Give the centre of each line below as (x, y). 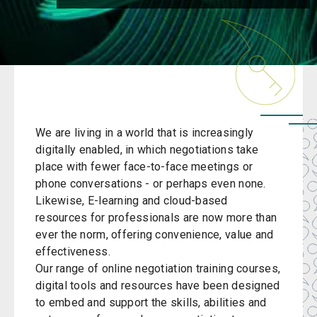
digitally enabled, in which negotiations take (147, 150)
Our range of (69, 269)
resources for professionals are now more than (156, 218)
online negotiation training (167, 269)
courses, (257, 269)
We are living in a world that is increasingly (145, 133)
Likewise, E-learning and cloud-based (132, 201)
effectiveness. (73, 252)
